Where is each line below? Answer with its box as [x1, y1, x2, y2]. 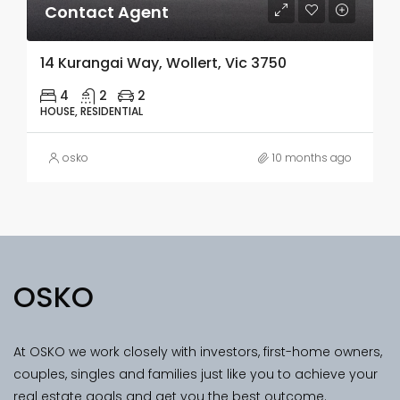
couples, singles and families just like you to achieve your [13, 365, 378, 383]
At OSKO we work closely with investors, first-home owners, [13, 343, 382, 361]
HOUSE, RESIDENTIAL [40, 104, 143, 119]
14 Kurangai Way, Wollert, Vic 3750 [40, 53, 287, 73]
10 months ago [272, 150, 352, 165]
